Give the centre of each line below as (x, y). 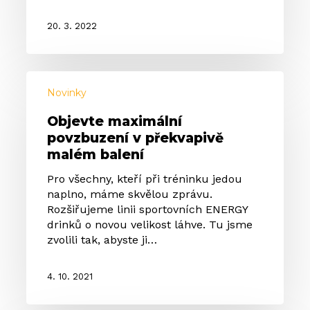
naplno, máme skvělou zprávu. (130, 194)
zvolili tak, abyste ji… (102, 240)
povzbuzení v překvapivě (136, 138)
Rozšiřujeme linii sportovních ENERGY (148, 210)
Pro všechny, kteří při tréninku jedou (145, 179)
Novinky (67, 93)
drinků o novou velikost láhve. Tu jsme (150, 225)
